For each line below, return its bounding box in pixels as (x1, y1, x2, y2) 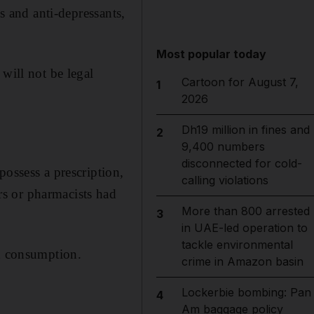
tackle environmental (181, 238, 293, 252)
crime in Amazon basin (181, 254, 303, 268)
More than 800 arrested (181, 204, 310, 218)
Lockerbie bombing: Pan (181, 285, 311, 299)
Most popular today (156, 47, 267, 61)
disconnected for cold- (181, 156, 302, 170)
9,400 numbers (181, 139, 265, 153)
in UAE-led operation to (181, 221, 308, 235)
